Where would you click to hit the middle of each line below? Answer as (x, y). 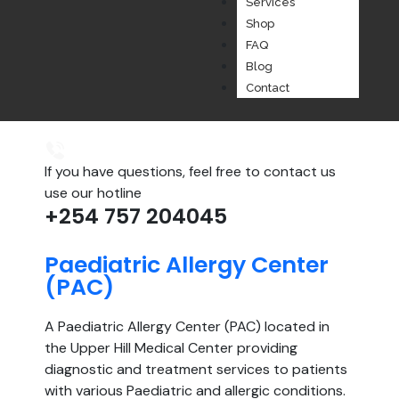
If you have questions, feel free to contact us (190, 171)
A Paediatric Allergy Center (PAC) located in (187, 326)
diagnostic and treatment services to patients (196, 369)
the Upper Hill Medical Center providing (171, 347)
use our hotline (93, 192)
